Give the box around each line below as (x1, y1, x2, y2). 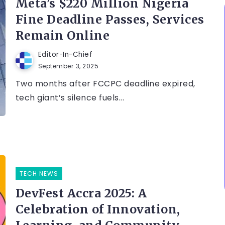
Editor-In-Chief (38, 50, 93, 60)
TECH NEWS (19, 169, 58, 178)
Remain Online (15, 28, 110, 43)
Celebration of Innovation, (15, 202, 180, 217)
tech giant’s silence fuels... (15, 92, 125, 104)
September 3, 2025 (38, 62, 99, 71)
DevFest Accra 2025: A (15, 186, 147, 201)
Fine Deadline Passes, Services (15, 12, 204, 27)
